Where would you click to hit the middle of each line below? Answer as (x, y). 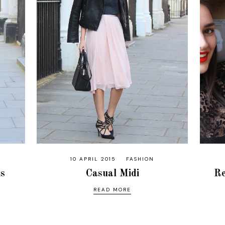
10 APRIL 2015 (93, 159)
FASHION (140, 159)
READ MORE (113, 189)
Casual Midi (112, 174)
